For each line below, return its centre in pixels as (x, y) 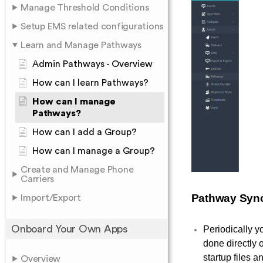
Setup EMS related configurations (92, 26)
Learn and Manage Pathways (81, 45)
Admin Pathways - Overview (92, 64)
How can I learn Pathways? (90, 83)
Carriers (37, 179)
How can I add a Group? (85, 132)
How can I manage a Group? (94, 151)
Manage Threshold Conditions (85, 8)
